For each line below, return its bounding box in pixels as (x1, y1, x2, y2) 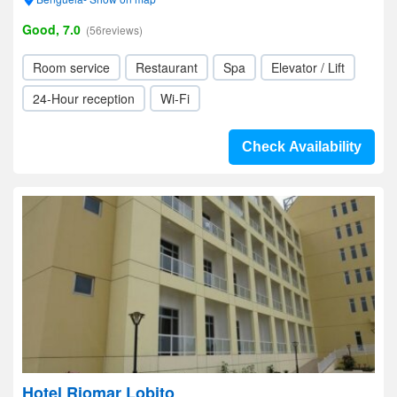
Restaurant (136, 58, 198, 76)
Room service (33, 58, 110, 76)
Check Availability (242, 139, 362, 154)
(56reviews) (86, 22, 143, 37)
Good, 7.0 (22, 20, 81, 38)
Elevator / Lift (271, 58, 345, 76)
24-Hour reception (33, 90, 135, 107)
